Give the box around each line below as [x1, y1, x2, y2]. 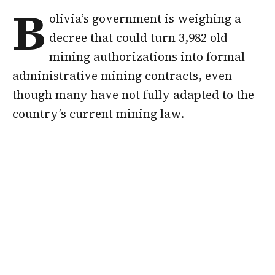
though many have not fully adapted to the [12, 86, 254, 103]
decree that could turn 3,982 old [49, 29, 228, 45]
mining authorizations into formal [49, 48, 246, 64]
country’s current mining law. [12, 105, 184, 122]
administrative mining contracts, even [12, 67, 232, 83]
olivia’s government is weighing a [49, 10, 242, 26]
